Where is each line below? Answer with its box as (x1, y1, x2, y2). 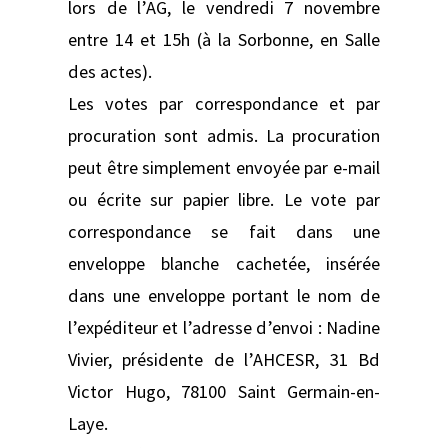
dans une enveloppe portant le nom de (68, 283, 380, 307)
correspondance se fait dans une (68, 219, 380, 243)
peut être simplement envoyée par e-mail (68, 155, 380, 179)
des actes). (68, 59, 152, 83)
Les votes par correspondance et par (68, 91, 380, 115)
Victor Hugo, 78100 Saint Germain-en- (68, 379, 380, 403)
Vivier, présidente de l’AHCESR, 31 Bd (68, 347, 380, 371)
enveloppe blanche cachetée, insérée (68, 251, 380, 275)
